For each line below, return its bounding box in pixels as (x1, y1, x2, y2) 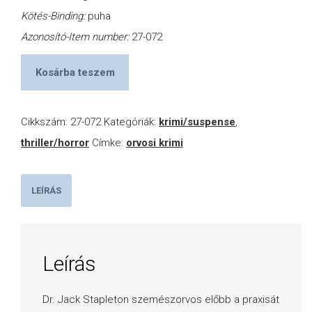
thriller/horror (21, 136, 89, 150)
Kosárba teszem (35, 65, 115, 79)
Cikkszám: (21, 116, 70, 129)
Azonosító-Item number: (21, 31, 132, 44)
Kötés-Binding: (21, 10, 88, 23)
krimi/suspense (159, 116, 235, 129)
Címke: (92, 136, 126, 150)
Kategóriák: (104, 116, 159, 129)
